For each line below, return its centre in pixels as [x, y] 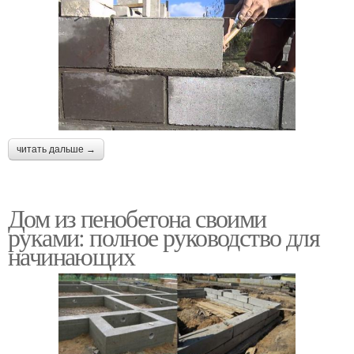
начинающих [71, 256]
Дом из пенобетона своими [137, 218]
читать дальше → [56, 150]
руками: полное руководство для [164, 237]
